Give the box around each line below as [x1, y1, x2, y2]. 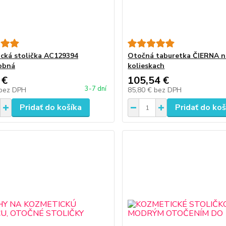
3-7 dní [85, 84, 107, 93]
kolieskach [128, 61, 165, 71]
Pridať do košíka [19, 102, 82, 113]
